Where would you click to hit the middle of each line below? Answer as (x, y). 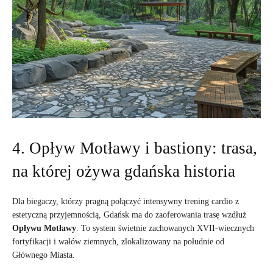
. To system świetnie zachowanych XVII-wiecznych (165, 228)
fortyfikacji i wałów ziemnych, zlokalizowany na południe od (118, 241)
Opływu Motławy (44, 228)
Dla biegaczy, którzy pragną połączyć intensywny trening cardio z (126, 201)
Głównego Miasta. (44, 255)
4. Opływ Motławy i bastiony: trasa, (135, 148)
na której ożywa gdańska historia (124, 171)
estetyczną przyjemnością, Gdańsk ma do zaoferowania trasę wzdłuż (129, 214)
